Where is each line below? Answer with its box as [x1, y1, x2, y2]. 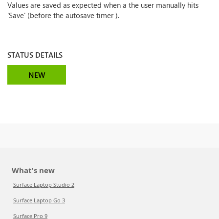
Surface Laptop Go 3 [13, 197, 65, 204]
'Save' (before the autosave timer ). [7, 10, 119, 20]
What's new [12, 165, 55, 175]
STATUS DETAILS [7, 50, 63, 60]
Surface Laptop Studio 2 [13, 181, 74, 188]
